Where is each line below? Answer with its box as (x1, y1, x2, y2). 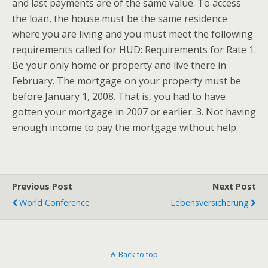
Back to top (118, 249, 158, 260)
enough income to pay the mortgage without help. (12, 121, 238, 134)
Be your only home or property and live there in (12, 59, 226, 72)
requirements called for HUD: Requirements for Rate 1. (12, 43, 256, 56)
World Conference (19, 197, 90, 208)
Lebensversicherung (170, 197, 249, 208)
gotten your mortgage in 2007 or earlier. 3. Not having (12, 105, 256, 118)
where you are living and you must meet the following (12, 28, 253, 41)
